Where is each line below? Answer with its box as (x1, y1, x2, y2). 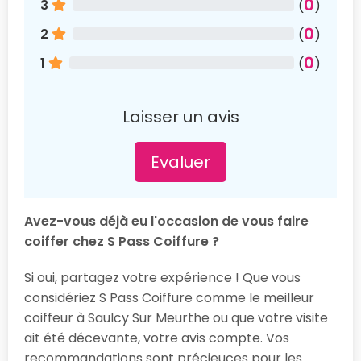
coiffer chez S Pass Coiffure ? (24, 231, 219, 251)
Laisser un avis (122, 105, 239, 128)
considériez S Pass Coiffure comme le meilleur (24, 288, 314, 307)
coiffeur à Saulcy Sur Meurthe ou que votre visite (24, 308, 328, 327)
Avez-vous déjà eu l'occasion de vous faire (24, 211, 309, 230)
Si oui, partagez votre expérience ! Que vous (24, 268, 301, 287)
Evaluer (151, 150, 210, 173)
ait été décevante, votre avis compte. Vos (24, 328, 289, 347)
